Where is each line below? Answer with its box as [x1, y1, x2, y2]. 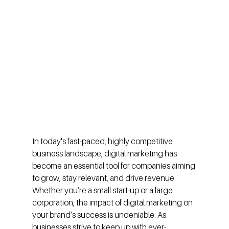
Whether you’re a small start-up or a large [32, 185, 174, 196]
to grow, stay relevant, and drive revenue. [32, 173, 177, 184]
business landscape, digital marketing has [32, 148, 178, 159]
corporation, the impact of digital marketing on [32, 197, 194, 208]
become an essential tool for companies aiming [32, 161, 197, 171]
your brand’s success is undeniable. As [32, 210, 168, 220]
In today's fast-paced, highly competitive [32, 136, 174, 147]
